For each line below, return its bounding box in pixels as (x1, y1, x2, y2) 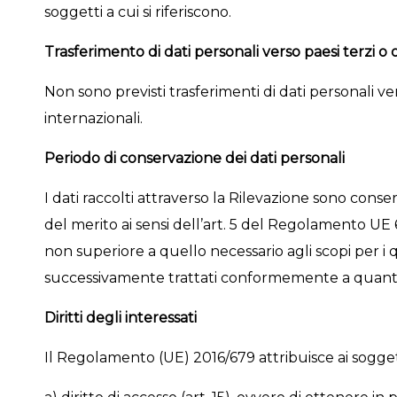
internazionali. (43, 110, 143, 127)
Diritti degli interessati (43, 309, 197, 326)
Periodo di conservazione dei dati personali (43, 150, 345, 167)
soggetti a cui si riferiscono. (43, 4, 231, 20)
